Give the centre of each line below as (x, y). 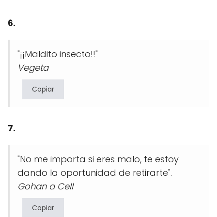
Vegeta (33, 68)
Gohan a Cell (45, 186)
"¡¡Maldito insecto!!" (58, 54)
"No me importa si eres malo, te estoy (98, 159)
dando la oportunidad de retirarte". (95, 173)
